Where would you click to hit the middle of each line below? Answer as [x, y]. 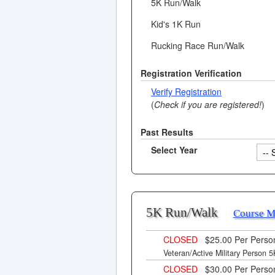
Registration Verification [191, 73]
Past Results [167, 132]
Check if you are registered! [208, 104]
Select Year [174, 150]
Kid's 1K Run [176, 24]
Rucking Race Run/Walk [198, 46]
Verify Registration [186, 91]
